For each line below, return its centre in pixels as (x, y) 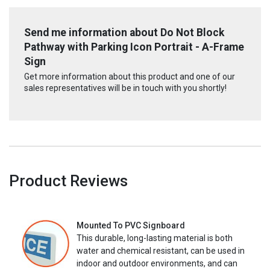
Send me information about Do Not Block (124, 33)
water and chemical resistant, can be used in (161, 250)
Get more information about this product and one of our (130, 76)
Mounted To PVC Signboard (131, 225)
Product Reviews (68, 181)
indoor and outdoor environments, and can (157, 263)
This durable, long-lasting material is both (155, 238)
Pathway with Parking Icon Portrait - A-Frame (134, 47)
